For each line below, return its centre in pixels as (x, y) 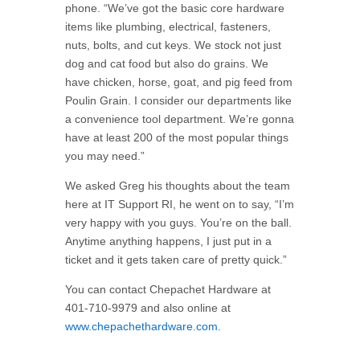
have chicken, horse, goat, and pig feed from (178, 82)
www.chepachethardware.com (141, 326)
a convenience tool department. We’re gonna (179, 119)
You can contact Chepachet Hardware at (168, 289)
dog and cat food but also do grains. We (166, 63)
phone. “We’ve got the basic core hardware (174, 8)
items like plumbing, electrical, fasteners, (168, 27)
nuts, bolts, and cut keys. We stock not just (173, 45)
